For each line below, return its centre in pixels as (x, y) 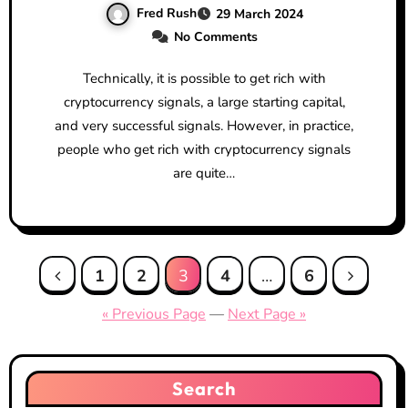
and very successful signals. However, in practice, (204, 125)
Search (204, 388)
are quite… (204, 173)
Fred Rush (166, 13)
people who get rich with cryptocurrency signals (204, 149)
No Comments (215, 36)
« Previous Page (154, 314)
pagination (77, 311)
